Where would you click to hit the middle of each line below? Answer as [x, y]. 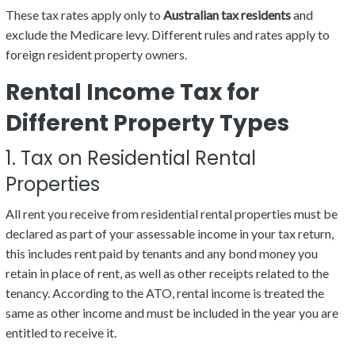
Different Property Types [147, 124]
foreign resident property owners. [96, 55]
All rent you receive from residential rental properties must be [172, 214]
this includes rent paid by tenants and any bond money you [162, 254]
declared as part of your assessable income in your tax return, [170, 234]
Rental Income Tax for [132, 93]
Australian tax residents [227, 15]
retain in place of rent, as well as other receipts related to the [167, 273]
